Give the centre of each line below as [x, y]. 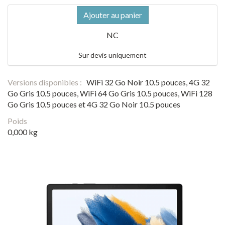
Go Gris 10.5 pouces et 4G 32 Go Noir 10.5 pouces [94, 104]
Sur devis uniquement [113, 55]
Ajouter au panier [113, 15]
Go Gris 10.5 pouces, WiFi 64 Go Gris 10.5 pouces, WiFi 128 [110, 93]
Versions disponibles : [45, 82]
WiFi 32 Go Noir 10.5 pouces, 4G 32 [147, 82]
